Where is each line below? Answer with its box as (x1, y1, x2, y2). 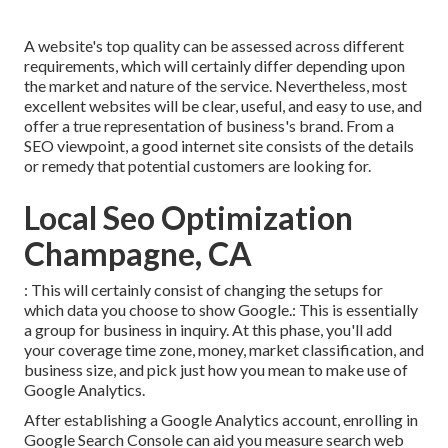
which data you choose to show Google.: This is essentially (24, 299, 418, 319)
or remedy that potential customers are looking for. (24, 155, 371, 175)
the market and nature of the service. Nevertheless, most (24, 75, 407, 95)
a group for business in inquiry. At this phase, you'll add (24, 319, 392, 339)
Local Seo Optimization (24, 197, 353, 237)
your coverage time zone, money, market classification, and (24, 339, 424, 359)
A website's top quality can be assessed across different (24, 35, 404, 55)
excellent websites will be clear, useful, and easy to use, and (24, 95, 422, 115)
